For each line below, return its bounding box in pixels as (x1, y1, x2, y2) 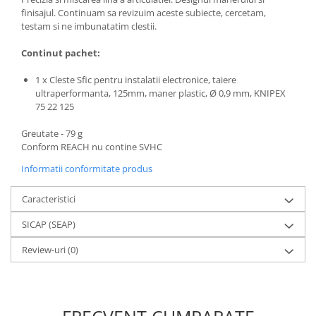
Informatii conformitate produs (21, 162, 152, 176)
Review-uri (22, 243, 68, 257)
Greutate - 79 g (21, 127, 83, 140)
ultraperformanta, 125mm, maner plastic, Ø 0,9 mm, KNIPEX (35, 87, 286, 100)
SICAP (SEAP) (22, 218, 75, 231)
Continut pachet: (21, 47, 100, 60)
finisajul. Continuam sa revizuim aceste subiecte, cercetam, (21, 6, 266, 20)
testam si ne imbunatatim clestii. (21, 20, 157, 33)
